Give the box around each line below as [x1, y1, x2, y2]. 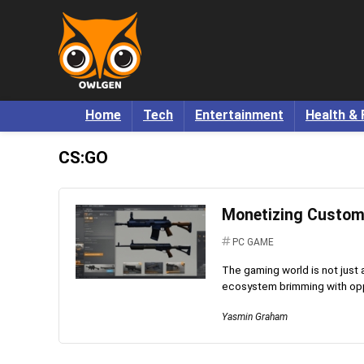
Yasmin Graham [222, 310, 288, 323]
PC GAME [232, 236, 274, 248]
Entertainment [195, 107, 284, 123]
